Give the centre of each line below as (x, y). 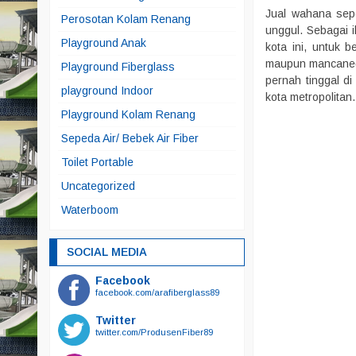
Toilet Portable (97, 162)
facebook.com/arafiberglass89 (157, 292)
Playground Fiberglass (118, 67)
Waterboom (90, 210)
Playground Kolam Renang (128, 114)
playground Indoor (107, 91)
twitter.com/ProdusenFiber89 (154, 332)
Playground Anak (104, 43)
